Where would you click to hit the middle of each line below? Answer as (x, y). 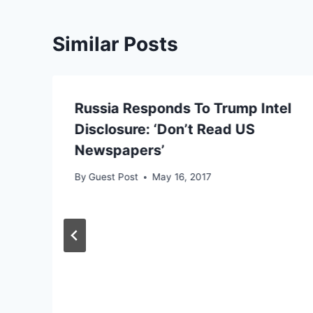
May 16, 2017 (182, 177)
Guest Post (114, 177)
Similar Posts (115, 44)
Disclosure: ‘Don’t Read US (165, 129)
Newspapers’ (120, 150)
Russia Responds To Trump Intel (183, 108)
